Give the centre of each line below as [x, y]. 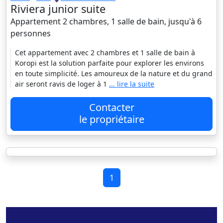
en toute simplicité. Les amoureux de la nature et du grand [114, 74]
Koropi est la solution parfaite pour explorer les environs [110, 63]
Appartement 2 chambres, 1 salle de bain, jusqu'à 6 [106, 22]
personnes [31, 34]
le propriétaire [111, 119]
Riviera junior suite [58, 9]
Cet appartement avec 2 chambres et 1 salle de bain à [105, 53]
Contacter [111, 108]
